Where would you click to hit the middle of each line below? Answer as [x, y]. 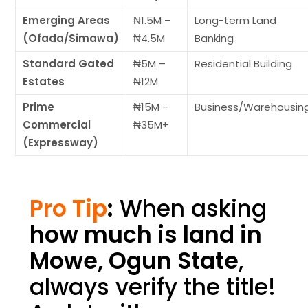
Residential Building [244, 64]
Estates [44, 82]
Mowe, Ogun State [134, 261]
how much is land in [145, 235]
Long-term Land [236, 21]
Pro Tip [68, 209]
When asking [190, 209]
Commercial [57, 125]
